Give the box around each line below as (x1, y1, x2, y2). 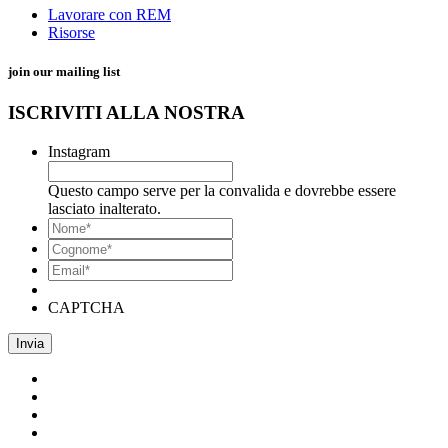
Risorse (48, 24, 95, 42)
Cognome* (232, 238, 302, 256)
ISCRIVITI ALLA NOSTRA (8, 102, 245, 124)
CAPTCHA (48, 299, 125, 317)
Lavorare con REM (48, 6, 171, 24)
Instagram (48, 143, 110, 161)
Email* (47, 259, 92, 277)
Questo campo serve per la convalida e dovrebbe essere (48, 182, 396, 200)
